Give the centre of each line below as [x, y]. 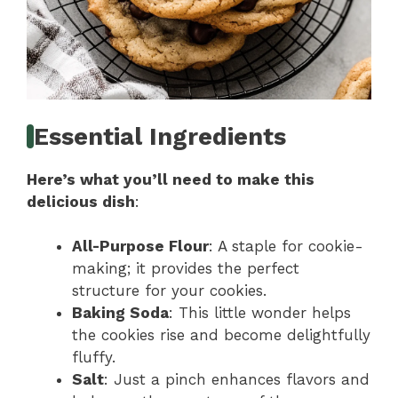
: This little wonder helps [260, 313]
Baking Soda [120, 313]
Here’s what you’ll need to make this [171, 179]
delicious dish [81, 201]
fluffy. [94, 358]
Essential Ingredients [160, 136]
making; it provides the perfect [186, 269]
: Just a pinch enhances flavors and [237, 380]
